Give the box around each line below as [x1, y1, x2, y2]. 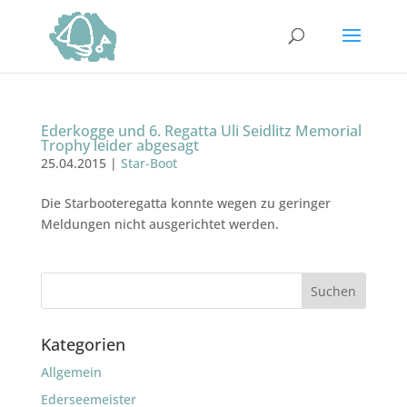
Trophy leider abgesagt [40, 135, 199, 155]
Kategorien [40, 333, 125, 355]
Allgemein [40, 363, 102, 381]
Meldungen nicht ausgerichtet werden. [40, 215, 279, 233]
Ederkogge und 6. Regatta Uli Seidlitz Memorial [40, 121, 362, 141]
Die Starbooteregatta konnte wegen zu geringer [40, 194, 331, 212]
